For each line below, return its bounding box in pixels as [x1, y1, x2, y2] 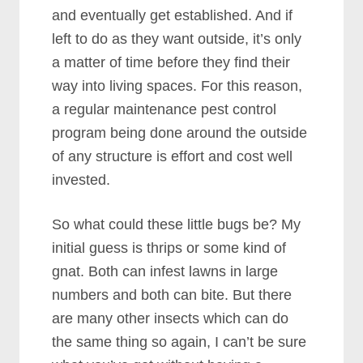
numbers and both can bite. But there [52, 287, 293, 303]
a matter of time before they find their [52, 54, 291, 70]
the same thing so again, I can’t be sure [52, 334, 307, 350]
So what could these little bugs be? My [52, 216, 301, 233]
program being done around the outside [52, 125, 308, 141]
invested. [52, 172, 111, 188]
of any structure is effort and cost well [52, 148, 293, 164]
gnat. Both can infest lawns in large [52, 263, 279, 280]
